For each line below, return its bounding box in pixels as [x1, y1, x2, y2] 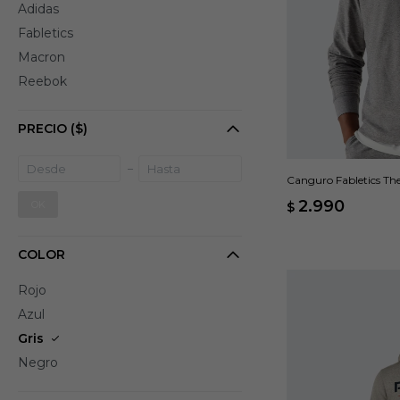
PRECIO [18, 121, 71, 137]
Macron [18, 49, 65, 65]
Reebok [18, 73, 67, 89]
